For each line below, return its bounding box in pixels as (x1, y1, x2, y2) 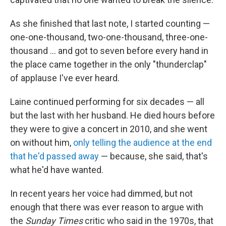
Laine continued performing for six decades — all (10, 96, 204, 107)
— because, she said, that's (99, 151, 208, 161)
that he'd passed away (10, 151, 99, 161)
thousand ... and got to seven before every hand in (10, 45, 208, 56)
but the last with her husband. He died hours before (10, 110, 215, 121)
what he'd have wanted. (10, 164, 103, 175)
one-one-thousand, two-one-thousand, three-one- (10, 32, 208, 42)
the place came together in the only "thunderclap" (10, 59, 207, 70)
